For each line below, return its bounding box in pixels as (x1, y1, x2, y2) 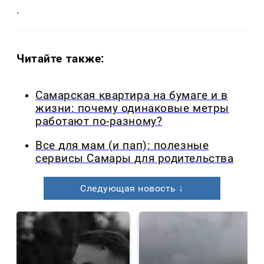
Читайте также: (16, 52, 105, 66)
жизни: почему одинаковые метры (35, 102, 229, 115)
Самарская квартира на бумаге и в (35, 89, 228, 103)
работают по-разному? (35, 115, 163, 128)
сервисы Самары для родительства (35, 151, 234, 165)
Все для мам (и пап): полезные (35, 138, 209, 152)
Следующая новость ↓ (80, 182, 184, 194)
